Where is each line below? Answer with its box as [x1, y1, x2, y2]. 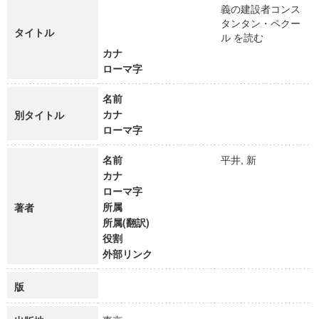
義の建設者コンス [221, 1, 300, 16]
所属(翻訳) [103, 215, 150, 229]
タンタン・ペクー [221, 16, 300, 30]
